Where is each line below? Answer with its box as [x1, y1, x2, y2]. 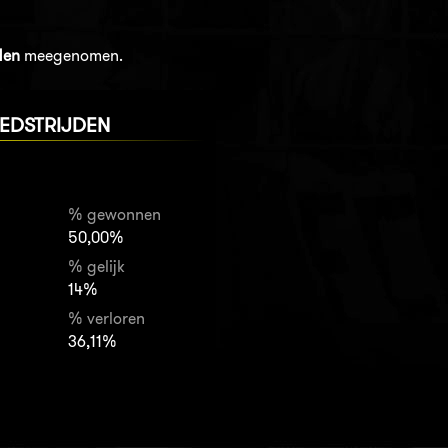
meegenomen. [19, 46, 123, 66]
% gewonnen [67, 205, 161, 225]
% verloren [67, 309, 145, 329]
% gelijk [67, 257, 125, 277]
